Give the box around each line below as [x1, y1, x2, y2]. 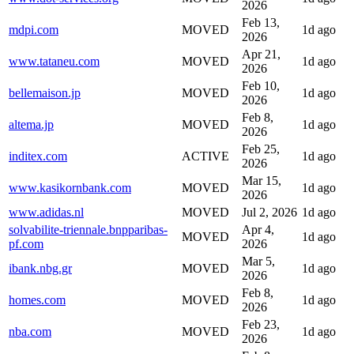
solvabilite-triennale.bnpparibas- [9, 222, 168, 236]
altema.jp [9, 117, 54, 131]
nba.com [9, 324, 51, 338]
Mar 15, [242, 173, 281, 187]
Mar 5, [242, 254, 275, 268]
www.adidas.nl [9, 205, 84, 219]
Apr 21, [242, 47, 281, 61]
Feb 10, [242, 78, 280, 92]
